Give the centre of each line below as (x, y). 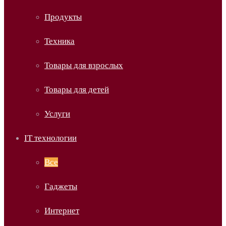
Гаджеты (61, 186)
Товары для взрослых (84, 65)
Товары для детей (77, 90)
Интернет (62, 211)
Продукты (63, 17)
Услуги (57, 114)
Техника (60, 41)
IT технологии (50, 138)
